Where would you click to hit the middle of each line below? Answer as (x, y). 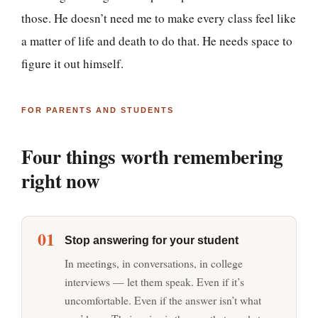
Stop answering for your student (152, 240)
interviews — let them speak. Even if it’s (155, 282)
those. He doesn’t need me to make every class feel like (159, 18)
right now (61, 180)
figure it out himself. (72, 63)
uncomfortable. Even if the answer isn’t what (163, 300)
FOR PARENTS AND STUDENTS (98, 110)
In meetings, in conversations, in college (154, 263)
